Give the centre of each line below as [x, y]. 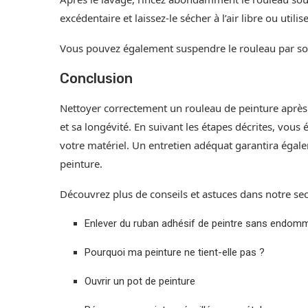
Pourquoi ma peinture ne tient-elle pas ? [175, 253]
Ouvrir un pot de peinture [140, 282]
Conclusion [96, 79]
